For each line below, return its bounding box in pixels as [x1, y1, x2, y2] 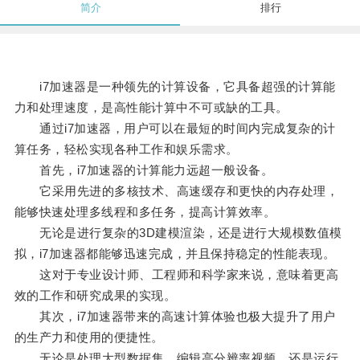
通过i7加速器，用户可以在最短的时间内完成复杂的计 [14, 121, 336, 136]
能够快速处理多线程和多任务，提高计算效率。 [14, 205, 276, 219]
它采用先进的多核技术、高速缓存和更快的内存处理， [14, 184, 339, 198]
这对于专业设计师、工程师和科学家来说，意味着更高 [14, 268, 339, 282]
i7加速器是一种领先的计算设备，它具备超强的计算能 [14, 80, 336, 94]
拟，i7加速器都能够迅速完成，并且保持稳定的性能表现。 [14, 247, 336, 261]
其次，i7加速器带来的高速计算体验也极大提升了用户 [14, 309, 336, 324]
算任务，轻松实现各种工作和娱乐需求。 [14, 142, 239, 157]
